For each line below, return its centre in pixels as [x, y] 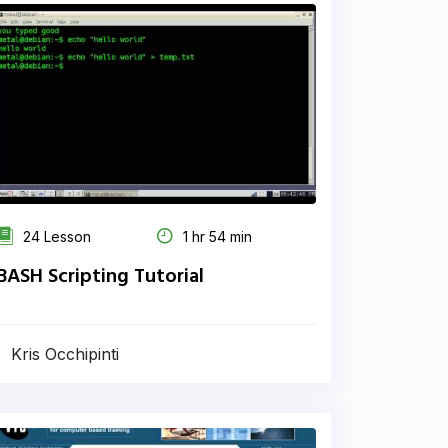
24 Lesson [55, 236]
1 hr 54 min [215, 236]
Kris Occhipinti [65, 354]
